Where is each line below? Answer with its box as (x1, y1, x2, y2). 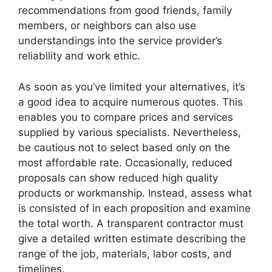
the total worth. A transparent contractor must (18, 217, 243, 229)
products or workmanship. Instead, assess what (18, 186, 252, 199)
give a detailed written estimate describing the (18, 232, 246, 245)
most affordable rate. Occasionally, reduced (18, 156, 233, 169)
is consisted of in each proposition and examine (18, 202, 251, 214)
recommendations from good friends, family (18, 4, 232, 16)
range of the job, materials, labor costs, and (18, 247, 232, 260)
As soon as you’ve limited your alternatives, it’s (18, 80, 245, 93)
